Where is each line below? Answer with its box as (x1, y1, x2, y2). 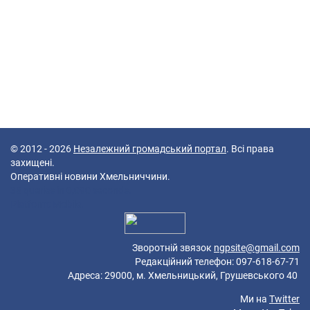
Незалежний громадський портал (73, 143, 226, 154)
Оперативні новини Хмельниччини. (10, 170, 170, 182)
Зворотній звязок (132, 241, 214, 253)
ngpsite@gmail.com (214, 241, 300, 253)
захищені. (10, 156, 55, 168)
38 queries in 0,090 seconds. (10, 184, 131, 196)
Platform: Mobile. (10, 198, 84, 210)
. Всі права (226, 143, 274, 154)
